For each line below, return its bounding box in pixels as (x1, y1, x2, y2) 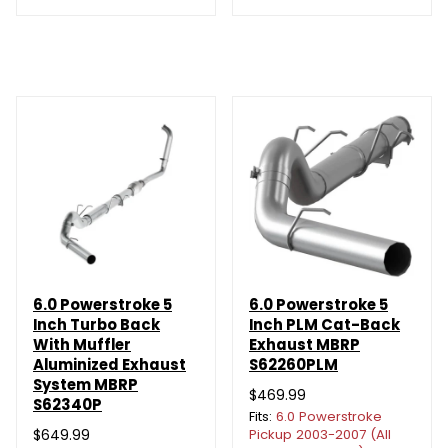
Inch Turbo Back (33, 313, 160, 335)
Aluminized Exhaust (33, 353, 186, 375)
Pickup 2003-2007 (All (249, 424, 391, 444)
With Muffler (33, 333, 131, 355)
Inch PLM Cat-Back (249, 313, 400, 335)
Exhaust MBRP (249, 333, 360, 355)
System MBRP (33, 373, 138, 395)
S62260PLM (249, 353, 338, 375)
